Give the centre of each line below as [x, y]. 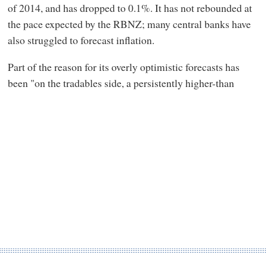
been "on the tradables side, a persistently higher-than [121, 83]
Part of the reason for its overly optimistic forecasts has [123, 67]
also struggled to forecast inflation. [81, 40]
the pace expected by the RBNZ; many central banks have [129, 24]
